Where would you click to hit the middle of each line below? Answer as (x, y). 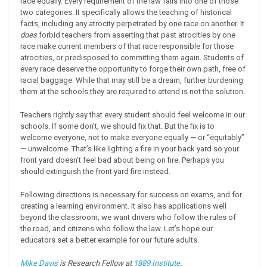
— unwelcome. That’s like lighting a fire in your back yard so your (130, 148)
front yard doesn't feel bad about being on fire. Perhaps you (122, 160)
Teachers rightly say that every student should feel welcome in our (133, 114)
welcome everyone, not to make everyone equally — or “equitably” (133, 137)
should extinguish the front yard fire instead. (96, 171)
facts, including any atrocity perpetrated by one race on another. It (133, 23)
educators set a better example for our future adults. (110, 240)
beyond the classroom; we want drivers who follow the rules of (128, 217)
